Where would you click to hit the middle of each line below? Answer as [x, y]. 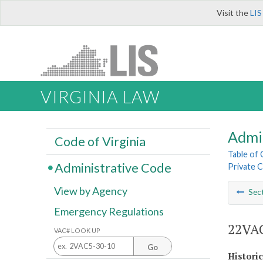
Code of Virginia [100, 141]
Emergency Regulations [109, 212]
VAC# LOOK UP [77, 230]
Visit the [233, 13]
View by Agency [91, 191]
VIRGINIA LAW [100, 97]
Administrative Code [113, 168]
